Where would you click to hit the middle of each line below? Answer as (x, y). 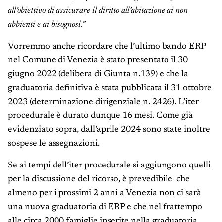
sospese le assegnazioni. (54, 144)
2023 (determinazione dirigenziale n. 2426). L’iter (103, 102)
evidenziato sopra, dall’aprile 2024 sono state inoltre (109, 130)
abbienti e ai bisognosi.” (47, 25)
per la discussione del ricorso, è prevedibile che (99, 180)
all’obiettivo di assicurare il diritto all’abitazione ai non (98, 11)
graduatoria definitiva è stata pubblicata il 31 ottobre (110, 88)
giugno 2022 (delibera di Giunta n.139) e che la (98, 75)
